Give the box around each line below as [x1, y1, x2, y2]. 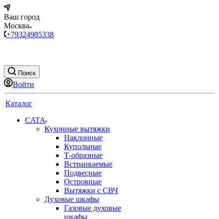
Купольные [64, 142, 102, 151]
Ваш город [4, 13, 40, 21]
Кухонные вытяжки [44, 125, 110, 133]
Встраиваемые [64, 160, 112, 168]
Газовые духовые [64, 204, 121, 212]
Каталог [5, 99, 32, 108]
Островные [64, 177, 102, 186]
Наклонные [64, 133, 103, 142]
